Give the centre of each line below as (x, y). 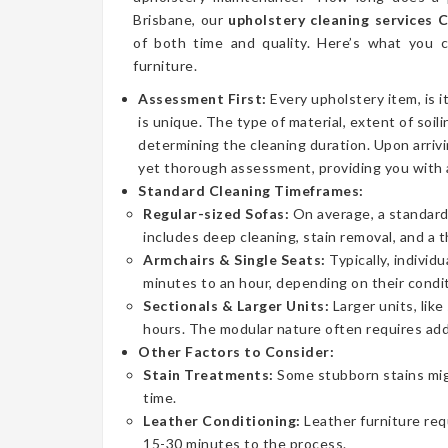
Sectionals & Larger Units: (236, 305)
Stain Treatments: (208, 374)
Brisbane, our (181, 19)
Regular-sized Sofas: (216, 213)
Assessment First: (204, 98)
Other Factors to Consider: (236, 351)
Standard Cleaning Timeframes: (251, 190)
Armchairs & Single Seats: (234, 259)
